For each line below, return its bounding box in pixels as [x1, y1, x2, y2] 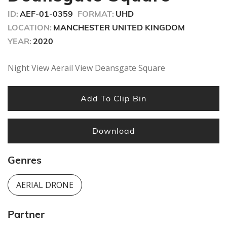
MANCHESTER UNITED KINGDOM [53, 22, 185, 32]
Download [92, 125, 135, 136]
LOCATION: [8, 22, 52, 32]
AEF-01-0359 [20, 8, 73, 19]
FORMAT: [78, 8, 114, 19]
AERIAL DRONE [16, 179, 73, 191]
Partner [8, 208, 45, 221]
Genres [8, 154, 42, 167]
